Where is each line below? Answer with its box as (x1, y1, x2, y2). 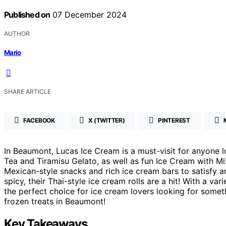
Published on (4, 9, 50, 20)
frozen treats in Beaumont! (4, 196, 105, 207)
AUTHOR (4, 29, 30, 37)
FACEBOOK (23, 117, 55, 125)
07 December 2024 (50, 9, 127, 20)
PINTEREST (158, 117, 190, 125)
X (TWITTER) (88, 117, 125, 125)
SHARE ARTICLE (4, 88, 51, 96)
